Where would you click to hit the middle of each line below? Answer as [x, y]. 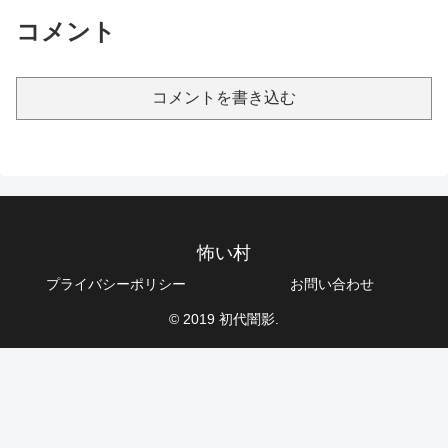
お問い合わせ [332, 284]
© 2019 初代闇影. [224, 319]
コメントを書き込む [224, 98]
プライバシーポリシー [116, 284]
